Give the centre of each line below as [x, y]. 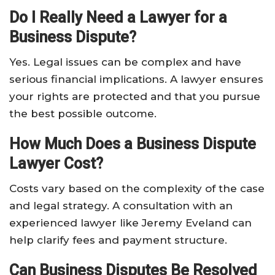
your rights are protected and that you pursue [135, 97]
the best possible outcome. [83, 114]
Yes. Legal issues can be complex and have [125, 62]
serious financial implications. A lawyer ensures [136, 79]
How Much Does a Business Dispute [133, 144]
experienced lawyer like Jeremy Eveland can [130, 223]
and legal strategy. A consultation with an [121, 206]
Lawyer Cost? [56, 164]
